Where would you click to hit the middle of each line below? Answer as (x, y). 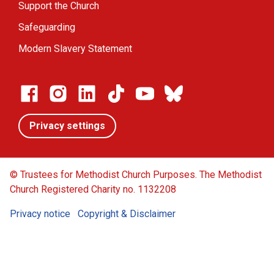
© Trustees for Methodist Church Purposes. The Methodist (136, 174)
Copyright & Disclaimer (127, 213)
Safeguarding (47, 27)
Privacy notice (40, 213)
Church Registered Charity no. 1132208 (93, 189)
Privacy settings (67, 125)
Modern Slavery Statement (75, 48)
